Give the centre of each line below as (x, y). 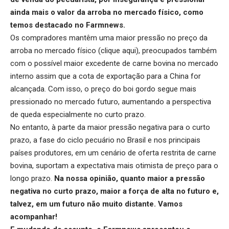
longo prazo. (32, 179)
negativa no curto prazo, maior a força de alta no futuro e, (114, 191)
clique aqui (118, 51)
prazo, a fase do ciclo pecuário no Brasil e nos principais (105, 140)
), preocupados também (176, 51)
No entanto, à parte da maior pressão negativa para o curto (110, 128)
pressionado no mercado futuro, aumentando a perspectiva (111, 102)
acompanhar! (34, 217)
